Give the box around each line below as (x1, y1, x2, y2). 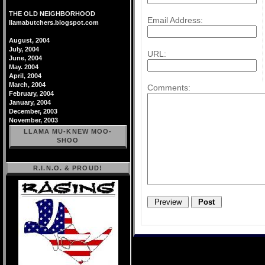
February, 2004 (9, 90, 54, 97)
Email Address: (147, 15, 203, 25)
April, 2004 (9, 72, 41, 79)
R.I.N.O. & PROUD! (33, 164, 102, 172)
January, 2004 (9, 99, 51, 106)
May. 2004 (9, 63, 38, 70)
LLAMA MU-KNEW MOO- (23, 128, 112, 135)
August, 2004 (9, 37, 50, 44)
